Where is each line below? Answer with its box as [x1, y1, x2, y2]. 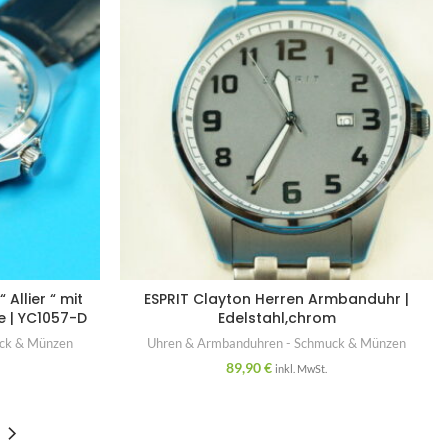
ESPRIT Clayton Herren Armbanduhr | [144, 288, 410, 309]
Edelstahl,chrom [217, 307, 336, 328]
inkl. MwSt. [275, 361, 328, 375]
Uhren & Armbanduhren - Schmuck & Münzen [147, 334, 407, 351]
